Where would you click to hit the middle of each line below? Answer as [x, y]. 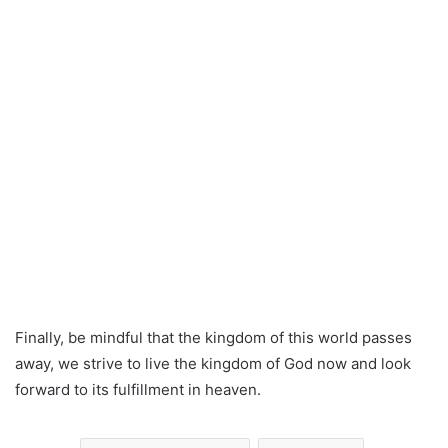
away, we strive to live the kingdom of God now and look [213, 363]
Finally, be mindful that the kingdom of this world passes [213, 337]
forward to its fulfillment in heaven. [138, 389]
